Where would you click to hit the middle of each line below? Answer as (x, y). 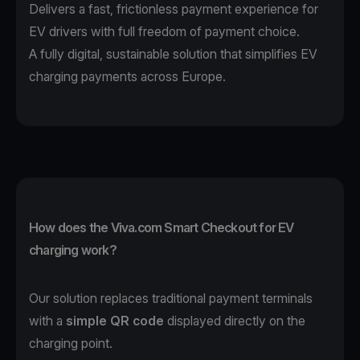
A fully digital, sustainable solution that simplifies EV (173, 54)
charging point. (72, 344)
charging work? (73, 250)
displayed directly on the (235, 321)
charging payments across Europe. (127, 77)
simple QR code (115, 321)
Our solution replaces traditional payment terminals (171, 299)
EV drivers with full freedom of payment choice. (164, 32)
